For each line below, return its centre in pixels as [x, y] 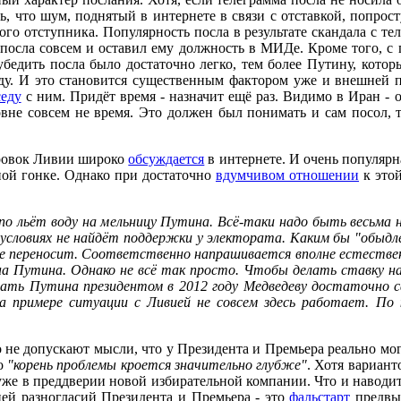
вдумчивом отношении [287, 175]
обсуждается [166, 159]
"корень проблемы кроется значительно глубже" [157, 365]
